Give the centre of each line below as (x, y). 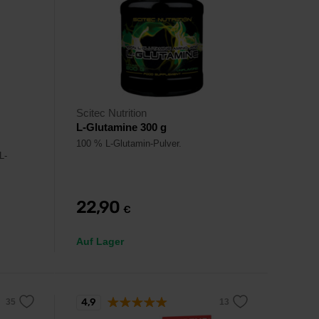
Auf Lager (100, 241)
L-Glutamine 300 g (121, 127)
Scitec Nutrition (111, 113)
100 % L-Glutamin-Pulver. (129, 143)
